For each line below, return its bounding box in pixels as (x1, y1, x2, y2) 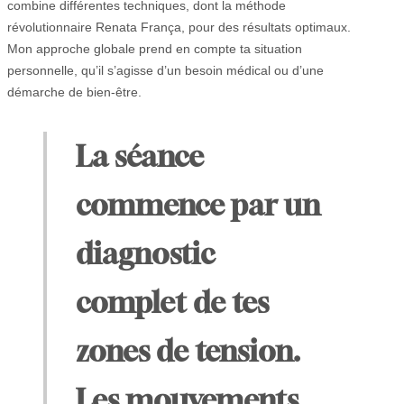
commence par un (75, 187, 320, 222)
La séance (75, 138, 204, 173)
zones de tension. (75, 333, 300, 368)
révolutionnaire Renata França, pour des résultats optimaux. (7, 19, 351, 34)
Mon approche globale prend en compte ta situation (7, 41, 302, 56)
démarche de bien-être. (7, 84, 142, 99)
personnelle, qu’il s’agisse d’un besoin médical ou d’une (7, 62, 324, 78)
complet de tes (75, 284, 269, 319)
